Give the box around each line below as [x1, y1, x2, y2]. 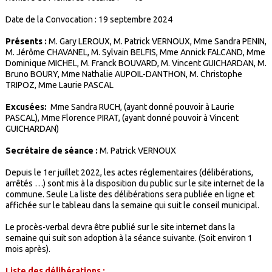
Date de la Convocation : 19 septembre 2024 [5, 15, 172, 25]
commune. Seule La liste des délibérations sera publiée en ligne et [5, 189, 254, 200]
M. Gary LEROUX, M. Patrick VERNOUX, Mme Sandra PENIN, [46, 36, 267, 47]
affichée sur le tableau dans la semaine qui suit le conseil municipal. [5, 200, 261, 211]
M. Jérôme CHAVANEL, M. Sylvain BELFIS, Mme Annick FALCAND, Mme [5, 47, 265, 58]
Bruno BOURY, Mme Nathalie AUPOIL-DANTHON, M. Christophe [5, 69, 242, 80]
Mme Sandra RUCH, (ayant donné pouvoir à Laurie [48, 102, 234, 112]
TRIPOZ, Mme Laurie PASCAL [5, 80, 114, 90]
